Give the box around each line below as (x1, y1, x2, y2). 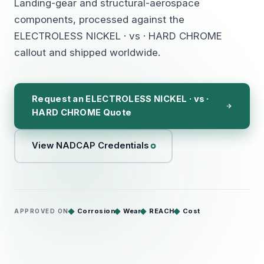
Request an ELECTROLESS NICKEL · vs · (32, 93, 209, 104)
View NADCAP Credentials (31, 140, 148, 151)
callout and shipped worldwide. (14, 46, 160, 58)
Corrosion (77, 206, 115, 215)
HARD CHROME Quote (32, 107, 132, 118)
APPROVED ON (14, 207, 69, 215)
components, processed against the (14, 13, 184, 25)
